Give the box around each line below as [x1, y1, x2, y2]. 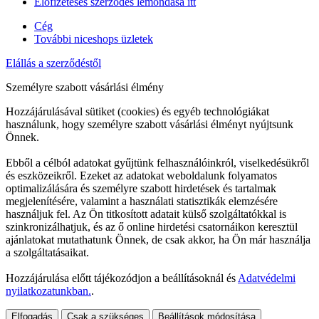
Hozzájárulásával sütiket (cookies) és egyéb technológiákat [6, 105, 269, 117]
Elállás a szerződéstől [6, 56, 101, 69]
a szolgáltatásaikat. [6, 246, 89, 258]
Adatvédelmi [238, 271, 296, 284]
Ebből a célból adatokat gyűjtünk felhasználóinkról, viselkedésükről [6, 156, 309, 169]
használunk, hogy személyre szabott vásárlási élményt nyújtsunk [6, 117, 293, 130]
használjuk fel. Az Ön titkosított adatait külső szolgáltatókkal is [6, 207, 286, 220]
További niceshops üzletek [34, 32, 153, 45]
